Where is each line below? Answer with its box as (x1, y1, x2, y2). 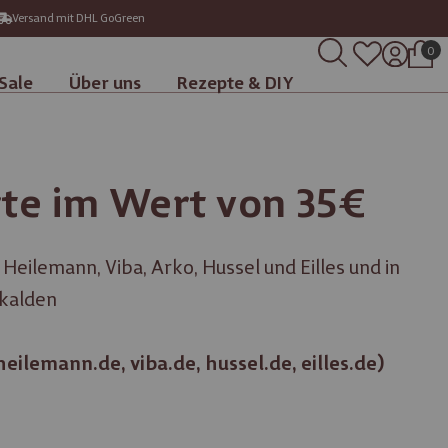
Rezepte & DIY (176, 73, 294, 95)
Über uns (68, 73, 141, 95)
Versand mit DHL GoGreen (12, 11, 146, 25)
